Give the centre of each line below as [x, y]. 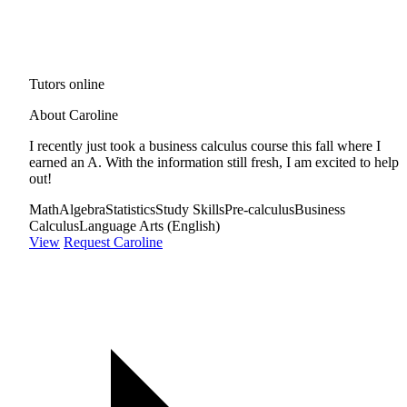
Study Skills [190, 209]
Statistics [130, 209]
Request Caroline [113, 242]
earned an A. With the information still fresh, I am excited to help [214, 162]
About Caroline [74, 114]
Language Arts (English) [149, 225]
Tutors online [67, 84]
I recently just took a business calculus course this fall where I [205, 145]
